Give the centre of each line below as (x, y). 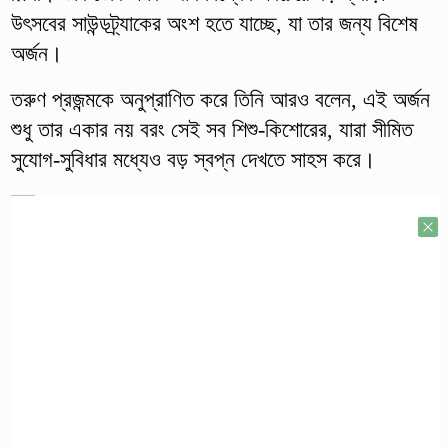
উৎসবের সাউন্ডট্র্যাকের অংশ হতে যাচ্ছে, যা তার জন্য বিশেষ (214, 23)
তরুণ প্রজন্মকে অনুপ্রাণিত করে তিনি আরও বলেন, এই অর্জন (220, 99)
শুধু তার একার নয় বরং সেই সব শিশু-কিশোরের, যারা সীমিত (211, 129)
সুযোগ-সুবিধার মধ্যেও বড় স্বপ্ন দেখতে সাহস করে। (193, 159)
